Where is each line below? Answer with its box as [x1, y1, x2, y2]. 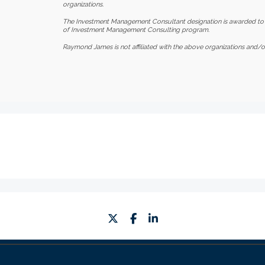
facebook [141, 211, 192, 224]
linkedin [163, 211, 203, 224]
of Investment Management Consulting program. [62, 26, 209, 34]
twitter [123, 211, 158, 224]
